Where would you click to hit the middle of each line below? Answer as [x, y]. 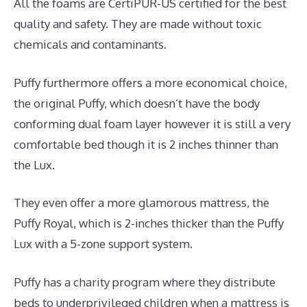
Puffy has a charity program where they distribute [145, 282]
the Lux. [34, 164]
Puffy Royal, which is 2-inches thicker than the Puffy [149, 223]
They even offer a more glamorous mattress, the [142, 203]
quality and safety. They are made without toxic [138, 24]
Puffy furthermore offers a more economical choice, [150, 82]
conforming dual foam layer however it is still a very [152, 123]
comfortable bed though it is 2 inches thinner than [146, 144]
